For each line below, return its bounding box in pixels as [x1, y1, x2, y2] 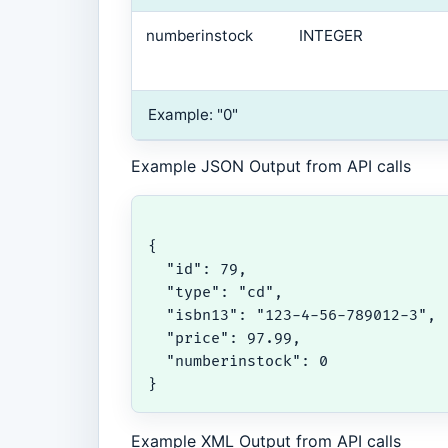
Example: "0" [148, 105, 238, 125]
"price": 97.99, [148, 329, 301, 349]
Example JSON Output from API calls [131, 156, 411, 177]
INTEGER [298, 26, 363, 46]
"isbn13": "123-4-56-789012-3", [148, 306, 436, 326]
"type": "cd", [148, 283, 283, 303]
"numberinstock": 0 [148, 352, 328, 372]
